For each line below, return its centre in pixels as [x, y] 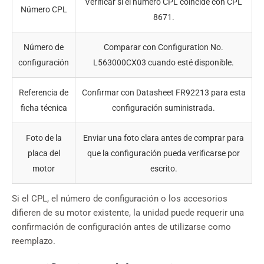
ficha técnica [44, 108]
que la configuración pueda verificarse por [164, 154]
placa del [44, 154]
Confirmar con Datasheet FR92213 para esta [164, 93]
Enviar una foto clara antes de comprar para [164, 138]
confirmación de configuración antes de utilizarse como [121, 227]
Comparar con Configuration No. [164, 47]
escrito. [164, 169]
